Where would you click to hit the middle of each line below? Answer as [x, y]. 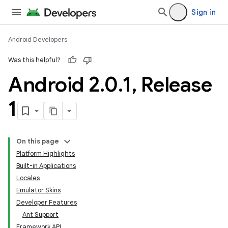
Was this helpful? [34, 60]
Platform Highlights [46, 153]
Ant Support [40, 215]
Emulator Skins [38, 190]
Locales [28, 178]
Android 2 [54, 84]
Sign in [204, 12]
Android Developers [38, 39]
